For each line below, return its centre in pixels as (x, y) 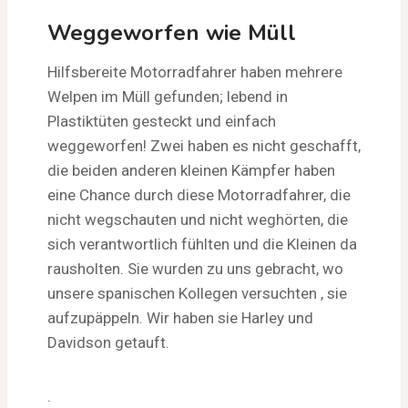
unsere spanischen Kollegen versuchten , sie (197, 293)
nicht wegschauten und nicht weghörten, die (198, 219)
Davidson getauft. (108, 342)
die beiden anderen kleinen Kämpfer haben (191, 170)
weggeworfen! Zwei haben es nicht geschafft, (204, 145)
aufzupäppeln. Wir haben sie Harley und (180, 317)
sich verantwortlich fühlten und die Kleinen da (202, 244)
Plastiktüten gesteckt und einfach (162, 121)
